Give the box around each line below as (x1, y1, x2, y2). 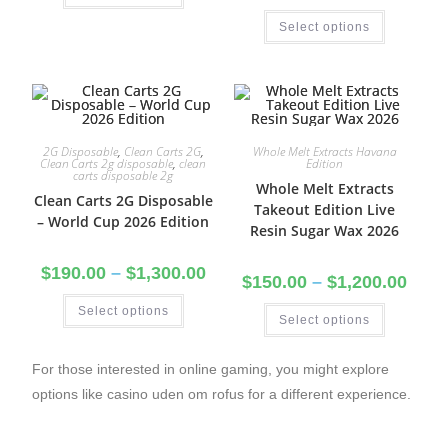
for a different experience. (244, 386, 412, 402)
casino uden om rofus (107, 386, 245, 402)
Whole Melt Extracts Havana (252, 143, 397, 160)
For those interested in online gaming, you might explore (32, 361, 390, 377)
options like (32, 386, 108, 402)
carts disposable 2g (73, 167, 174, 184)
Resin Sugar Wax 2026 (250, 221, 400, 240)
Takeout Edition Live (254, 200, 396, 219)
